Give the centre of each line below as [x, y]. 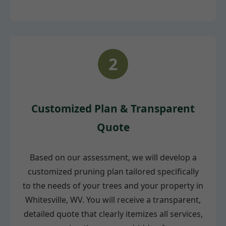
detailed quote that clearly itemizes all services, [113, 214]
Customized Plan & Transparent [113, 108]
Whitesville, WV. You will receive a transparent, [113, 200]
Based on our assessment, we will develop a [113, 158]
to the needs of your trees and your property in [113, 186]
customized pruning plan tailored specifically [113, 172]
